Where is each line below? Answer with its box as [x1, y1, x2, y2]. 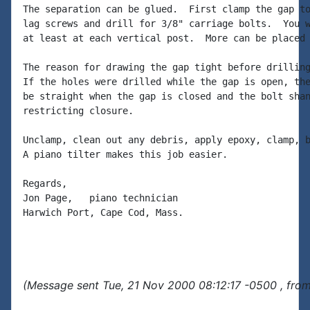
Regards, [23, 178, 67, 189]
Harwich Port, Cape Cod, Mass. [23, 207, 183, 218]
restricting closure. [23, 105, 134, 116]
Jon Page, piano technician [23, 192, 178, 203]
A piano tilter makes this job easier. [23, 149, 228, 160]
